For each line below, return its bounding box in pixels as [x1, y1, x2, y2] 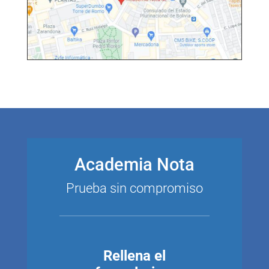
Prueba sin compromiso [65, 180, 203, 196]
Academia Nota [74, 154, 195, 175]
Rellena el [103, 247, 166, 264]
